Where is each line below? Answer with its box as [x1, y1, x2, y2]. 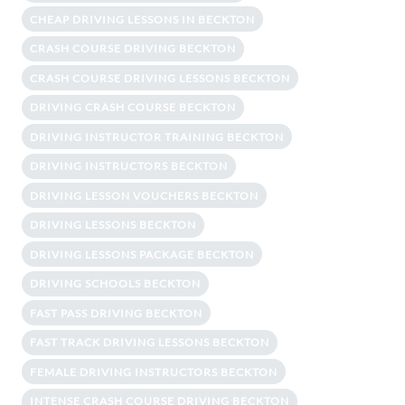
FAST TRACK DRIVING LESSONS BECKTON [30, 335, 269, 350]
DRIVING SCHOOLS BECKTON [30, 277, 201, 291]
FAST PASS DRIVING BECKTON [30, 306, 202, 320]
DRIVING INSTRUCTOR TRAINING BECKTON [30, 129, 284, 144]
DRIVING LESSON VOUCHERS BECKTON [30, 188, 259, 202]
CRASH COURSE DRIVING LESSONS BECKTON [30, 71, 290, 85]
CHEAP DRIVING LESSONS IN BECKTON [30, 12, 255, 26]
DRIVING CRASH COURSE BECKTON [30, 100, 236, 115]
